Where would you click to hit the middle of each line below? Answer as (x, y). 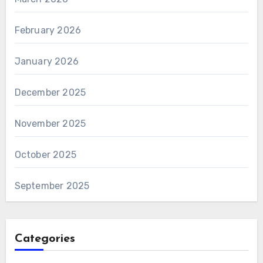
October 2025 (45, 154)
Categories (45, 239)
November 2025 (50, 123)
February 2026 (48, 30)
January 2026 (46, 61)
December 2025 (50, 92)
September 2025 (52, 186)
